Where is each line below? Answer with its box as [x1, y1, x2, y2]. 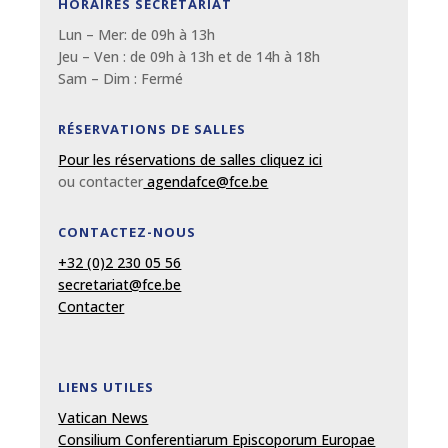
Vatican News [58, 407, 149, 427]
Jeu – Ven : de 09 [58, 46, 167, 66]
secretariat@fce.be [58, 274, 182, 294]
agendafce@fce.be [143, 171, 269, 191]
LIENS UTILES [58, 377, 155, 396]
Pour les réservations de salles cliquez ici [58, 149, 323, 169]
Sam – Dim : [58, 68, 142, 88]
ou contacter [58, 171, 144, 191]
